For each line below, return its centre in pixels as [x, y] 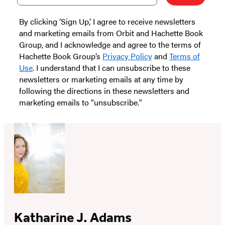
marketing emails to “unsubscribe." [81, 102]
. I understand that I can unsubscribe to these [111, 67]
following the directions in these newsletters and [104, 90]
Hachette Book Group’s [61, 56]
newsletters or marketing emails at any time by [101, 79]
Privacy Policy [127, 56]
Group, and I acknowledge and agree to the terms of [110, 44]
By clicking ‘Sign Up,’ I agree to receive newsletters [107, 21]
